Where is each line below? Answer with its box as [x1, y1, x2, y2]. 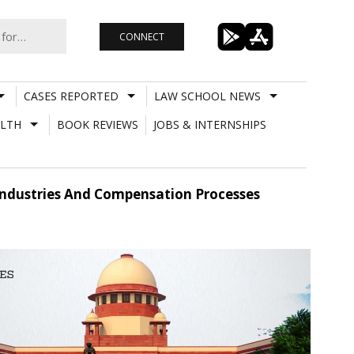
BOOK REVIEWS [56, 116, 138, 132]
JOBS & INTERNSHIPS [153, 116, 266, 132]
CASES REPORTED [23, 88, 119, 104]
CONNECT [119, 29, 164, 43]
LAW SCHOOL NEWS [153, 88, 261, 104]
